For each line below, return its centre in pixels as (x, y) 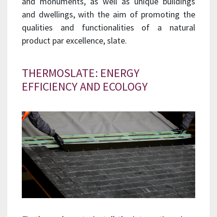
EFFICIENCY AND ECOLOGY (85, 86)
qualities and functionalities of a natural (108, 27)
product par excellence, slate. (74, 40)
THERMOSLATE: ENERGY (81, 73)
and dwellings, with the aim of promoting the (108, 14)
